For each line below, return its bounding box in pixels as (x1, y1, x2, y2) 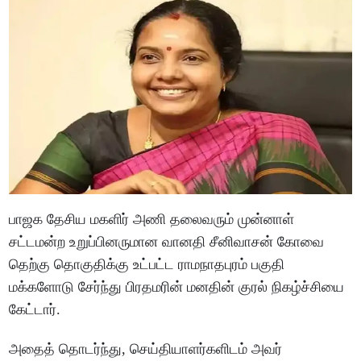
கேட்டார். (9, 301, 61, 317)
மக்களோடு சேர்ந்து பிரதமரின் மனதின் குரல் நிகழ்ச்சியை (9, 278, 345, 295)
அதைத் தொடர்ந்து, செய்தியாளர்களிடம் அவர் (9, 340, 283, 357)
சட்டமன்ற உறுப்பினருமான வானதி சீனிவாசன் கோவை (9, 233, 325, 250)
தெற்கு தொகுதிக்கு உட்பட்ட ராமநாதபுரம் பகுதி (9, 255, 285, 272)
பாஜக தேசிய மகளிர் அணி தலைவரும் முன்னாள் (9, 210, 295, 227)
